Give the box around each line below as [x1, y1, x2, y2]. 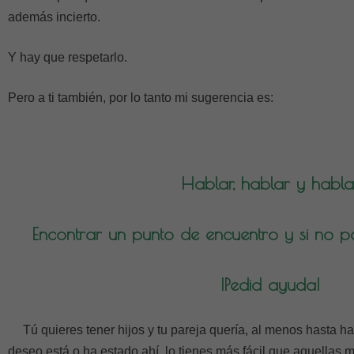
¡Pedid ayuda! [220, 274, 321, 295]
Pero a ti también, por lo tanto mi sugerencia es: [8, 91, 273, 104]
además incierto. [8, 10, 100, 24]
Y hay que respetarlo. [8, 51, 127, 64]
